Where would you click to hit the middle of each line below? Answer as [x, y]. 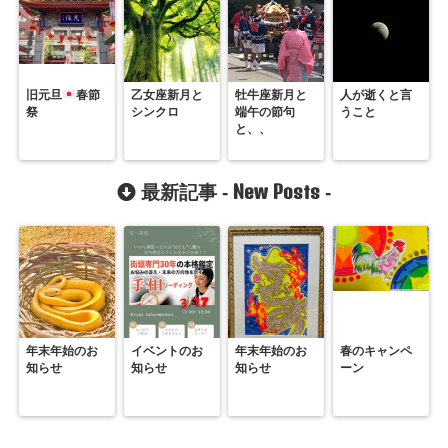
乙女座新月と [166, 95]
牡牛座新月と [271, 95]
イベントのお [166, 351]
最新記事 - [184, 193]
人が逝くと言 [375, 95]
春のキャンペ [375, 351]
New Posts [276, 192]
